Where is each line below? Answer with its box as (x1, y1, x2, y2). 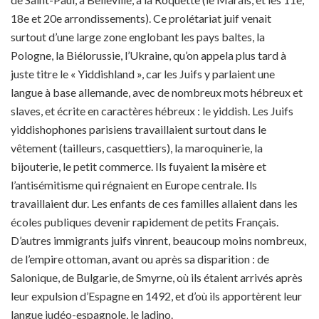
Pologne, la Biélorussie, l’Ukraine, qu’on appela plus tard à (11, 48, 286, 62)
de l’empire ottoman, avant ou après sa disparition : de (11, 252, 269, 266)
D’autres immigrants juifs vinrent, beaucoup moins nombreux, (11, 234, 306, 247)
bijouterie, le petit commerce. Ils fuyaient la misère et (11, 159, 266, 173)
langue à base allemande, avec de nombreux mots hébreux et (11, 85, 303, 99)
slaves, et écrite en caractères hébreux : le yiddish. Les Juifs (11, 104, 293, 117)
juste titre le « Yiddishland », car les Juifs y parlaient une (11, 67, 275, 80)
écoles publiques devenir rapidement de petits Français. (11, 215, 278, 229)
